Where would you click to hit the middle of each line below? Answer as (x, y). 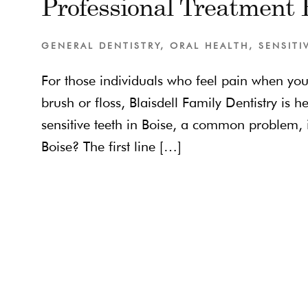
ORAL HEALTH (209, 45)
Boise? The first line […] (111, 146)
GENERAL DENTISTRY (101, 45)
